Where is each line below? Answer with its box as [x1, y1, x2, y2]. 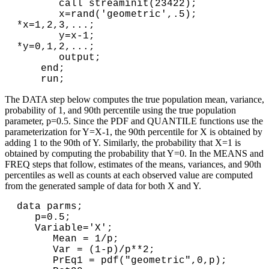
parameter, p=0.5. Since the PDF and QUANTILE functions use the [5, 115, 263, 126]
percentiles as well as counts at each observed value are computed [5, 169, 253, 180]
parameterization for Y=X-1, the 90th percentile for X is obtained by [5, 126, 262, 137]
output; [17, 52, 59, 63]
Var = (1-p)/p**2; [17, 244, 53, 255]
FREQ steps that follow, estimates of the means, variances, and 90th [5, 159, 261, 169]
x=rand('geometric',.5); [17, 8, 59, 20]
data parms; [17, 201, 83, 212]
